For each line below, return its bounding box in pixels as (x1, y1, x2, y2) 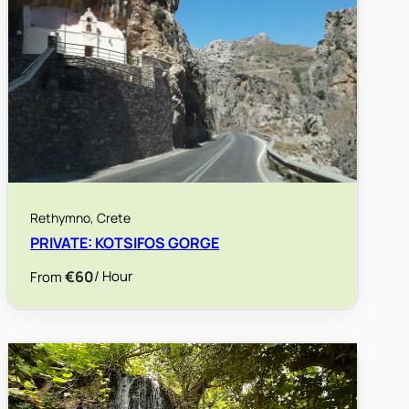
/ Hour (94, 267, 133, 287)
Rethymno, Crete (30, 209, 131, 227)
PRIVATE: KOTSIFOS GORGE (30, 233, 220, 254)
